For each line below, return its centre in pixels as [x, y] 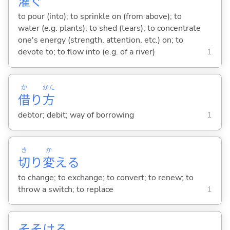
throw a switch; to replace [65, 189]
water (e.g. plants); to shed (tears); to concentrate [109, 28]
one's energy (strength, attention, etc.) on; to [100, 40]
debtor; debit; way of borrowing [76, 115]
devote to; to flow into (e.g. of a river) [86, 52]
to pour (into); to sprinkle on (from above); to [100, 17]
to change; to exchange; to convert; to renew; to [106, 177]
